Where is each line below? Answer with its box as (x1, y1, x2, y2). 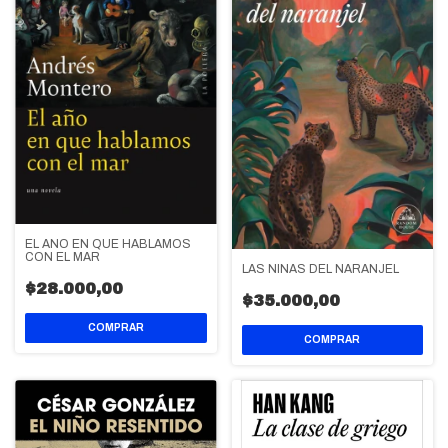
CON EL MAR (25, 250, 100, 265)
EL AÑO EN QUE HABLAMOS (25, 237, 191, 252)
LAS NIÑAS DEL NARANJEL (241, 262, 399, 277)
